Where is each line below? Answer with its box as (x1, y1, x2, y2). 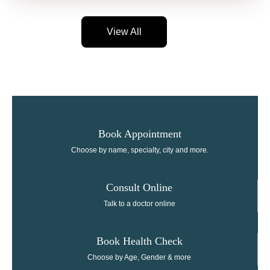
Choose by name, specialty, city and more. (71, 146, 209, 155)
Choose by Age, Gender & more (87, 253, 191, 262)
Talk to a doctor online (103, 199, 175, 209)
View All (106, 27, 142, 37)
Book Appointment (98, 128, 181, 140)
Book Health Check (96, 235, 183, 248)
